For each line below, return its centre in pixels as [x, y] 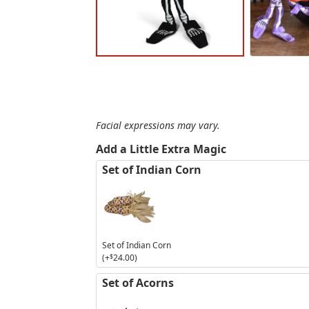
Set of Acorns [138, 282]
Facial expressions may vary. [158, 125]
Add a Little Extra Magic [161, 149]
